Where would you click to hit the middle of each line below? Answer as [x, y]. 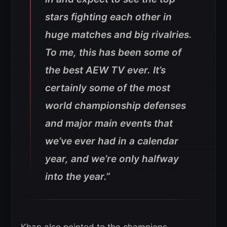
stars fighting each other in [108, 17]
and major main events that [109, 124]
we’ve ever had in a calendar [112, 141]
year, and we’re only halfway [112, 159]
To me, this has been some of [113, 53]
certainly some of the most [108, 88]
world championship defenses [116, 106]
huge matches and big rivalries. [119, 35]
